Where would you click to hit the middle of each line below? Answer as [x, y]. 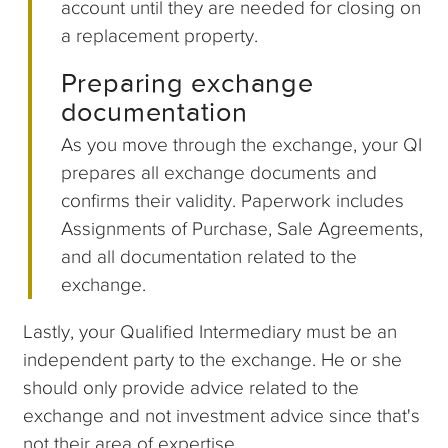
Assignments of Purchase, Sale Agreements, [241, 228]
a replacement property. [159, 36]
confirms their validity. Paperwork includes [232, 200]
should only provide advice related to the [191, 387]
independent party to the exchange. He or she [213, 359]
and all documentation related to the [208, 256]
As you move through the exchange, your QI [241, 144]
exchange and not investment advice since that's [222, 415]
